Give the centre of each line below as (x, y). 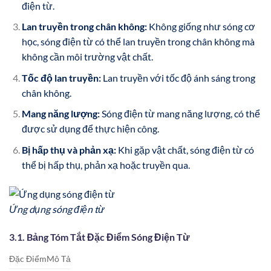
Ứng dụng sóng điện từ (57, 209)
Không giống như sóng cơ (201, 27)
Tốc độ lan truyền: (61, 77)
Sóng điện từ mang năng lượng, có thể (180, 114)
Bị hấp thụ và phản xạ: (69, 149)
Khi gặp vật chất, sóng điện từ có (185, 149)
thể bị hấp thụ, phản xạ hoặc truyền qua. (106, 165)
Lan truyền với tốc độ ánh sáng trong (178, 77)
